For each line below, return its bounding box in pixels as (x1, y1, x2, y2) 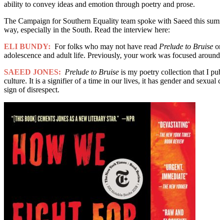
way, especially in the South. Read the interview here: (4, 25, 170, 34)
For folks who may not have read (53, 42, 159, 51)
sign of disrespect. (4, 85, 59, 94)
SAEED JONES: (4, 67, 63, 76)
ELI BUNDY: (4, 42, 53, 51)
